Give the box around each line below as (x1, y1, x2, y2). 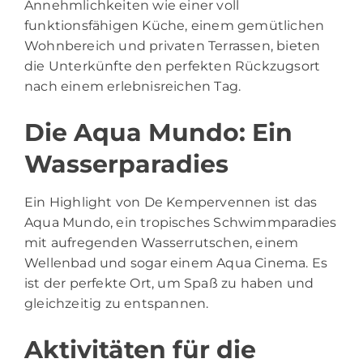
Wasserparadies (24, 148, 228, 179)
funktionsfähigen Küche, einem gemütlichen (24, 17, 325, 33)
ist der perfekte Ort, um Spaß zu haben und (24, 275, 314, 291)
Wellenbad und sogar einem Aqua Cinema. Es (24, 254, 328, 271)
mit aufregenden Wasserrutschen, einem (24, 234, 299, 250)
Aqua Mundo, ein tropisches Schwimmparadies (24, 214, 337, 230)
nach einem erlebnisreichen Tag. (24, 78, 241, 94)
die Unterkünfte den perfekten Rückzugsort (24, 58, 321, 74)
